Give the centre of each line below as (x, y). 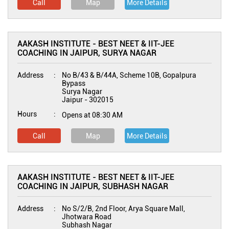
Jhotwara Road (87, 217)
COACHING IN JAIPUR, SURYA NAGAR (87, 53)
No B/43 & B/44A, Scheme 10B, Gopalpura (129, 75)
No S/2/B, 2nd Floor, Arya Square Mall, (123, 209)
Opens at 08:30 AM (92, 115)
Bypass (74, 83)
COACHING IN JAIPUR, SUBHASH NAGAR (93, 186)
